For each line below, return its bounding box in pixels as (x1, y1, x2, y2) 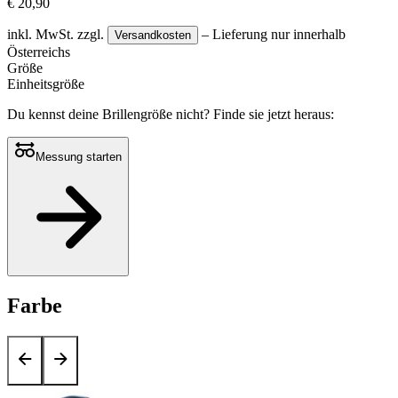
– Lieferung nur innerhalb (198, 26, 346, 42)
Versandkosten (115, 28, 191, 42)
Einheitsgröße (7, 76, 84, 92)
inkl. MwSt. (7, 26, 77, 42)
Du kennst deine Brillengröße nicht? (7, 106, 213, 122)
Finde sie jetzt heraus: (213, 106, 334, 122)
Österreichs (7, 44, 70, 60)
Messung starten (36, 149, 122, 163)
